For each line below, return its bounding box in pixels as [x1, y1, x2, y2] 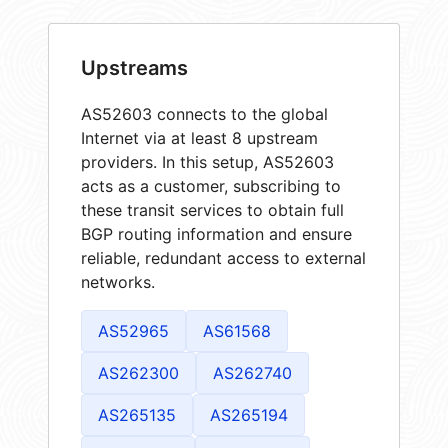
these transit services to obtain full [81, 199, 344, 220]
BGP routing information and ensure [81, 223, 352, 244]
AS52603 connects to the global [81, 103, 328, 124]
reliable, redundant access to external [81, 247, 366, 268]
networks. [81, 271, 155, 292]
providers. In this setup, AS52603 [81, 151, 334, 172]
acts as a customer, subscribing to [81, 175, 341, 196]
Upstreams [81, 55, 188, 80]
